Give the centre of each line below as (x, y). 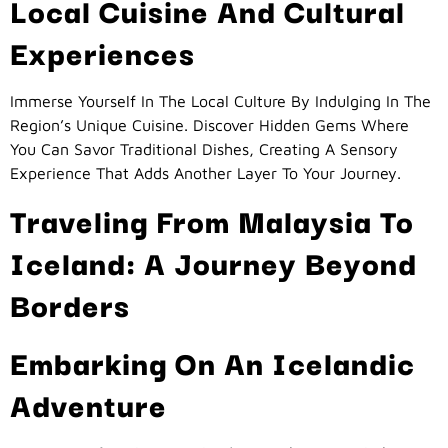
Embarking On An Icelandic (212, 362)
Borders (70, 304)
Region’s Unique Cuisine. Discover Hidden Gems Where (209, 124)
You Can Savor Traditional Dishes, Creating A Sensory (204, 148)
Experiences (102, 51)
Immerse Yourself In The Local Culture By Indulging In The (220, 100)
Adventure (92, 404)
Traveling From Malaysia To (212, 220)
